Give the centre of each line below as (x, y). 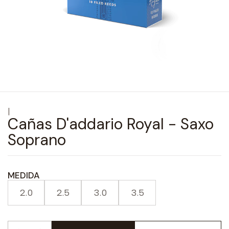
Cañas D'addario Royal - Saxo (111, 124)
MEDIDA (24, 175)
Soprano (37, 140)
